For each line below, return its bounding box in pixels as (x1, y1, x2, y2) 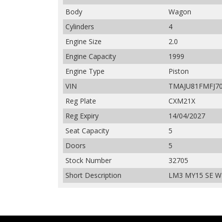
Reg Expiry (65, 111, 99, 120)
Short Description (65, 170, 121, 180)
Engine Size (65, 36, 102, 46)
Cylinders (65, 21, 94, 31)
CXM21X (168, 96, 195, 106)
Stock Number (65, 155, 111, 165)
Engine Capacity (65, 51, 116, 61)
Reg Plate (65, 96, 96, 106)
